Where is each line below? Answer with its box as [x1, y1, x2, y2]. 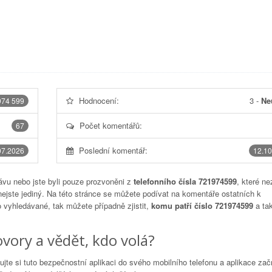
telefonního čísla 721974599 [134, 175, 237, 187]
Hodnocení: [78, 95, 119, 106]
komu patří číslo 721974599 [151, 200, 253, 211]
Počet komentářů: [79, 120, 142, 131]
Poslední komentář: [78, 144, 148, 156]
